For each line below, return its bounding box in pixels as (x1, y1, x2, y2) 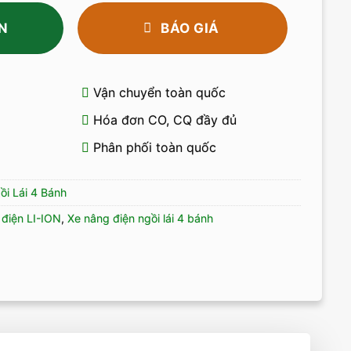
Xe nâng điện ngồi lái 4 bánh (67, 212, 213, 226)
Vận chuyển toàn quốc (89, 84, 226, 100)
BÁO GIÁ (157, 19, 219, 36)
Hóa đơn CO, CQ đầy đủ (89, 111, 237, 128)
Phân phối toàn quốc (89, 139, 216, 155)
